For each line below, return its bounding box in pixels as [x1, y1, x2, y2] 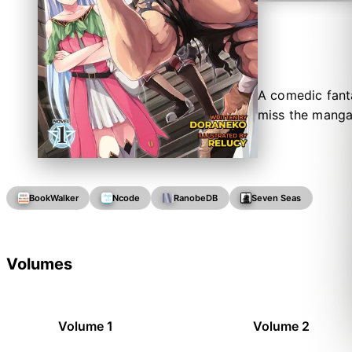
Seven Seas [251, 192, 302, 203]
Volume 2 [252, 317, 310, 334]
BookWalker [28, 192, 79, 203]
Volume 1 [58, 317, 113, 334]
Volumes [6, 254, 72, 273]
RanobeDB [173, 192, 218, 203]
